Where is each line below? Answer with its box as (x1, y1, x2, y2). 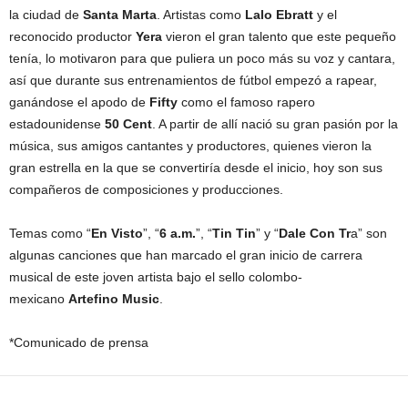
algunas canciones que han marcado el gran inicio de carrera (9, 247, 362, 262)
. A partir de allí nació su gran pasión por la (152, 116, 398, 131)
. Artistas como (157, 6, 241, 22)
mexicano (9, 291, 68, 306)
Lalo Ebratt (241, 6, 317, 22)
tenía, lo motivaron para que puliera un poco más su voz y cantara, (9, 50, 395, 66)
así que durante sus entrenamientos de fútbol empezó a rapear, (9, 72, 377, 87)
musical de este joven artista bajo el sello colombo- (9, 269, 302, 284)
